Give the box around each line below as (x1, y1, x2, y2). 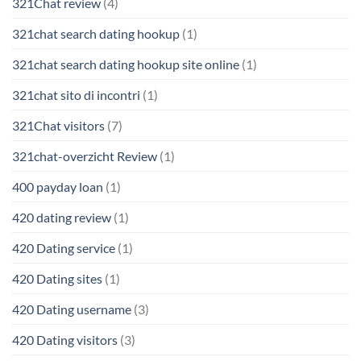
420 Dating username (12, 301, 131, 317)
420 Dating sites (12, 270, 102, 286)
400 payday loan (12, 178, 103, 194)
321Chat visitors (12, 117, 105, 133)
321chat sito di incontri (12, 86, 140, 102)
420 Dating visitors (12, 331, 118, 347)
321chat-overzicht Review (12, 147, 157, 164)
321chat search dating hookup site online (12, 56, 239, 72)
